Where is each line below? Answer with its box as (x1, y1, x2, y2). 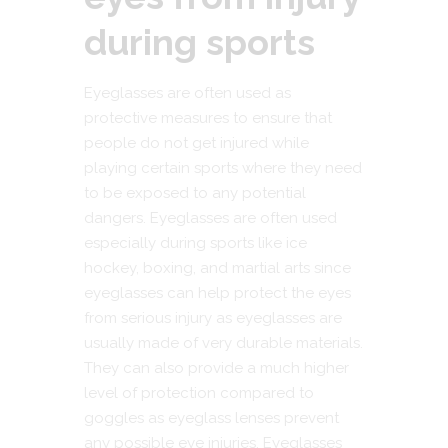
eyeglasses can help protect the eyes (84, 283, 351, 302)
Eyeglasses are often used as (84, 83, 291, 102)
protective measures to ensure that (84, 108, 332, 127)
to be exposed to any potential (84, 183, 306, 202)
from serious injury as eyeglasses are (84, 308, 342, 327)
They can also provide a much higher (84, 358, 349, 377)
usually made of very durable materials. (84, 333, 363, 352)
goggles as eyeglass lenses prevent (84, 408, 339, 427)
